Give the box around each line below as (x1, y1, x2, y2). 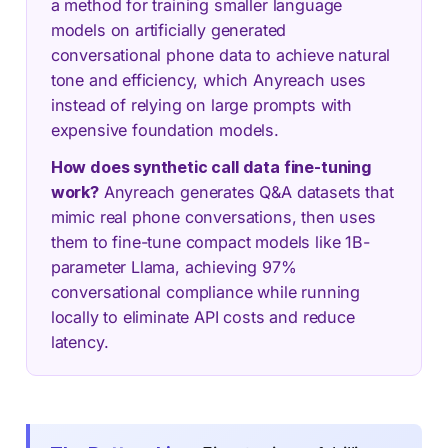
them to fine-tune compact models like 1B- (50, 231, 370, 252)
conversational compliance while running (50, 281, 361, 302)
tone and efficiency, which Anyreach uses (50, 69, 366, 90)
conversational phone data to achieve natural (50, 44, 391, 65)
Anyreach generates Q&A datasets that (98, 181, 394, 202)
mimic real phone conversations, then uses (50, 206, 376, 227)
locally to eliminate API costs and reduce (50, 306, 355, 327)
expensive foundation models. (50, 119, 279, 140)
